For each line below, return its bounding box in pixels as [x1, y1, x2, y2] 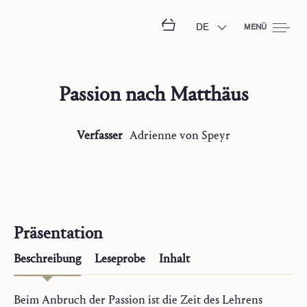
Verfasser [77, 128, 123, 143]
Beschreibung [14, 251, 81, 266]
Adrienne [130, 128, 177, 143]
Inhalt [159, 251, 190, 266]
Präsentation [14, 223, 103, 243]
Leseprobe [95, 251, 145, 266]
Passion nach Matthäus [58, 82, 249, 106]
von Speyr [180, 128, 230, 143]
